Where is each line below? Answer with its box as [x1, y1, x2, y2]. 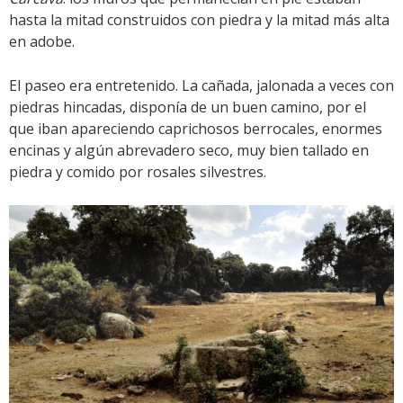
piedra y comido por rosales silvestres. [9, 161, 266, 182]
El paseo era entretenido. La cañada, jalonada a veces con [9, 75, 394, 95]
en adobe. [9, 31, 75, 51]
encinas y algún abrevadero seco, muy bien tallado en [9, 139, 369, 160]
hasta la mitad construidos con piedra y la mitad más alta [9, 9, 390, 30]
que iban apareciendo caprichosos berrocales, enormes [9, 118, 382, 139]
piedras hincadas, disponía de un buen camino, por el [9, 96, 366, 117]
